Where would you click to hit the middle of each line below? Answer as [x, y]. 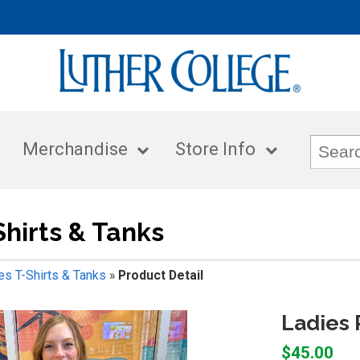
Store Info [216, 149]
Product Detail [160, 275]
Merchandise [75, 149]
